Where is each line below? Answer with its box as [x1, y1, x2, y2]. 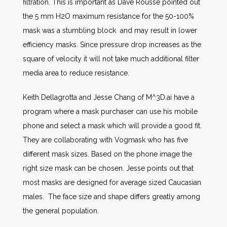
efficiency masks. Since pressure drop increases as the [23, 40, 201, 49]
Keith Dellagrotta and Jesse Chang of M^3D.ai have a [23, 93, 195, 101]
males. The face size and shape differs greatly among [23, 192, 200, 201]
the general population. [23, 206, 99, 215]
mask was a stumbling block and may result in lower [23, 26, 197, 34]
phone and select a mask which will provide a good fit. [23, 121, 202, 130]
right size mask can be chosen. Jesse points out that [23, 164, 194, 172]
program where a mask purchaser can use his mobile [23, 107, 198, 116]
